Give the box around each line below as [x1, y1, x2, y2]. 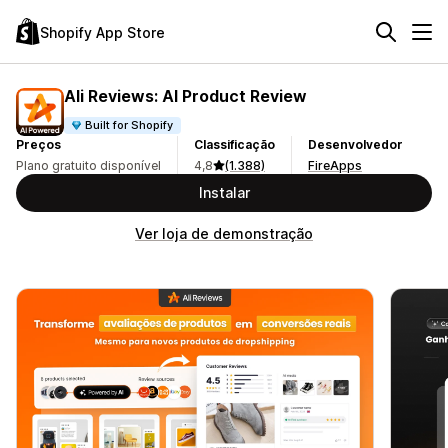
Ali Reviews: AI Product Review [64, 85, 307, 106]
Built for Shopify [85, 117, 174, 132]
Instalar [198, 184, 250, 201]
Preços [16, 137, 61, 152]
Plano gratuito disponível [16, 158, 161, 173]
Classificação [194, 137, 275, 152]
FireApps [308, 158, 362, 173]
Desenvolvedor [308, 137, 403, 152]
